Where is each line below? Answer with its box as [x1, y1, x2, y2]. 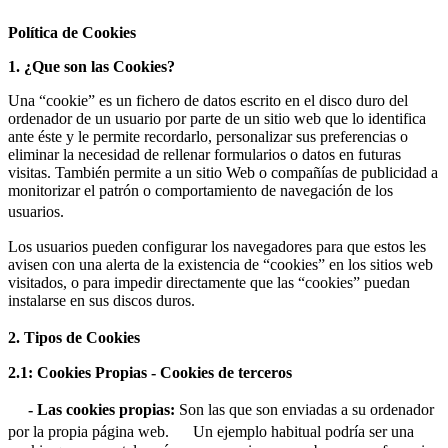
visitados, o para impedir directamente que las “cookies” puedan [8, 273, 410, 291]
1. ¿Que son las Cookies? [8, 57, 175, 75]
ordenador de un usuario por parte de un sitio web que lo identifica [8, 109, 426, 127]
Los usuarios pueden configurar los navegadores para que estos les [8, 237, 426, 255]
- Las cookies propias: [8, 400, 175, 418]
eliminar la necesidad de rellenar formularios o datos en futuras [8, 145, 401, 163]
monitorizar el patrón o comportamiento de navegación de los [8, 181, 393, 199]
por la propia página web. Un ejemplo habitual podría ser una [8, 422, 414, 440]
